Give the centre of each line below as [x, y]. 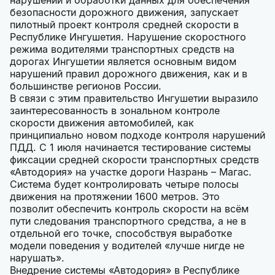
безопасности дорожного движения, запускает [124, 13]
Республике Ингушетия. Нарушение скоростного [128, 37]
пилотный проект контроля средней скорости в [124, 25]
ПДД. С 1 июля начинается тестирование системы [130, 148]
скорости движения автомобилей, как [102, 123]
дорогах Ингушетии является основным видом [123, 62]
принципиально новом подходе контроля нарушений [137, 135]
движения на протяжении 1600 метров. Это [115, 197]
